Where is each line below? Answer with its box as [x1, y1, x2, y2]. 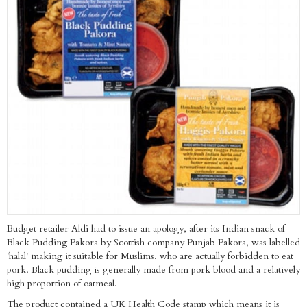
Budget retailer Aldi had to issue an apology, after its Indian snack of [7, 221, 285, 235]
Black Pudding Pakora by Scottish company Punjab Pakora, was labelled [7, 235, 300, 249]
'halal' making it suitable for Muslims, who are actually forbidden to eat [7, 249, 293, 262]
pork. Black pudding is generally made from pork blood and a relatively [7, 262, 300, 276]
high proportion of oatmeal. [7, 276, 117, 290]
